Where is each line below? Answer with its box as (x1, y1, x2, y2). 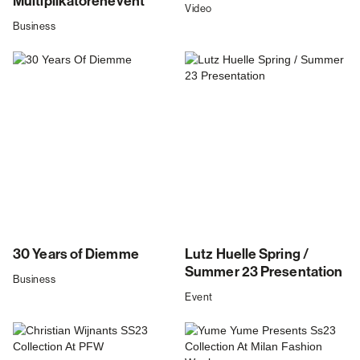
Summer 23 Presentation (185, 264, 343, 281)
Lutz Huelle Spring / (185, 246, 309, 264)
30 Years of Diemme (13, 246, 139, 264)
